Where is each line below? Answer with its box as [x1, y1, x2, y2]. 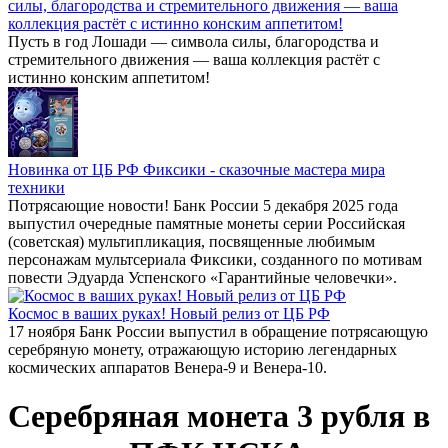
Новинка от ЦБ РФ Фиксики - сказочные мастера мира [8, 161, 385, 178]
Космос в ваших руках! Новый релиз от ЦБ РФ [8, 305, 330, 322]
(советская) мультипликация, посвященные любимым [8, 233, 375, 250]
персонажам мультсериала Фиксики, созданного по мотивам [8, 251, 422, 268]
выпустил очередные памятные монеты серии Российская [8, 215, 405, 232]
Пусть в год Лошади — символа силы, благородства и [8, 33, 379, 50]
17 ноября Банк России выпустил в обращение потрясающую [8, 323, 428, 340]
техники [8, 179, 65, 196]
